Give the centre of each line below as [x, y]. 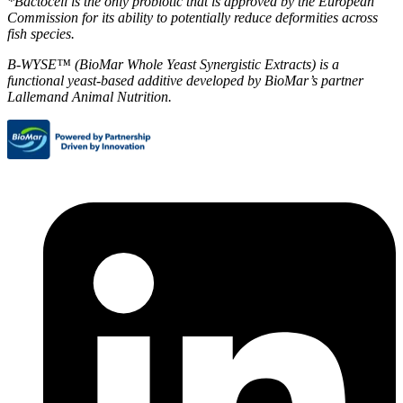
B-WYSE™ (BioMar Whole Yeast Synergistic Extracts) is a [173, 64]
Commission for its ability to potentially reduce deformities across [193, 17]
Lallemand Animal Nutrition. [90, 96]
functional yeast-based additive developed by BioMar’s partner [185, 80]
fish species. [41, 33]
